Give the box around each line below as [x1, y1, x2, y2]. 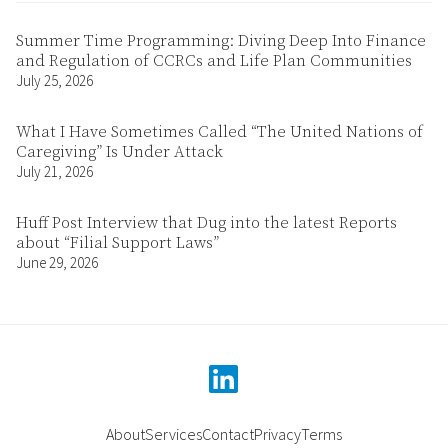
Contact [202, 423, 254, 444]
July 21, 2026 [16, 162, 93, 181]
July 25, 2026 [16, 71, 93, 90]
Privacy [254, 423, 301, 444]
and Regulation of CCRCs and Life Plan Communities [16, 51, 412, 71]
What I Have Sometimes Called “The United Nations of [16, 122, 423, 142]
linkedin [208, 396, 259, 417]
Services [145, 423, 202, 444]
